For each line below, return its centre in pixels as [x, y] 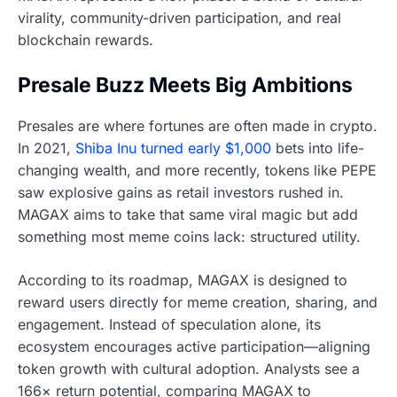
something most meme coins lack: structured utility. [189, 236]
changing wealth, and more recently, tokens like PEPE [197, 170]
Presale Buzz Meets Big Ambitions [185, 86]
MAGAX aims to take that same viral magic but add [188, 214]
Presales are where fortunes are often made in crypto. [198, 125]
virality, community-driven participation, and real [179, 18]
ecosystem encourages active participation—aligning [194, 346]
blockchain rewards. [86, 40]
